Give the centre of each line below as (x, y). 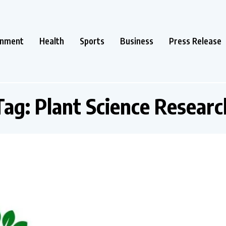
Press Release (195, 41)
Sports (92, 41)
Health (52, 41)
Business (137, 41)
